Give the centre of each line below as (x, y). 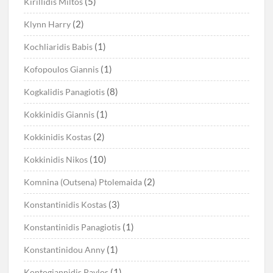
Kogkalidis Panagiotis (65, 92)
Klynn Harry (48, 24)
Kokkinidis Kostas (58, 137)
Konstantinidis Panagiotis (73, 227)
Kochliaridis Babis (58, 47)
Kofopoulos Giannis (62, 69)
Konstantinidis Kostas (66, 205)
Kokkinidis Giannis (59, 115)
